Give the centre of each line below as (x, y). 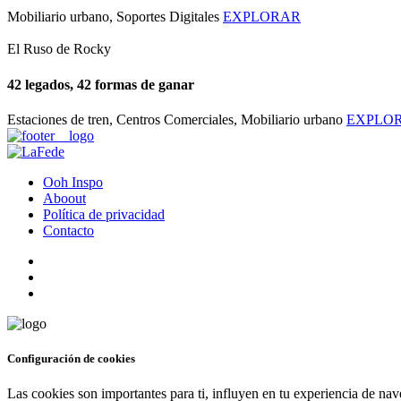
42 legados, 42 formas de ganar (101, 84)
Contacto (68, 230)
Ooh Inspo (73, 182)
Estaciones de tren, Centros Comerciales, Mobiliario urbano (175, 119)
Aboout (64, 198)
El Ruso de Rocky (59, 49)
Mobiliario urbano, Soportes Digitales (113, 17)
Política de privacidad (104, 214)
